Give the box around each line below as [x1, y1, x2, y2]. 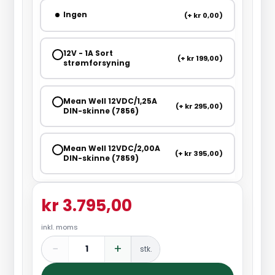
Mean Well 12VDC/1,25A [63, 95, 157, 106]
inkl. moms [41, 222, 79, 232]
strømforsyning [63, 58, 130, 69]
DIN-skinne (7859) [63, 153, 139, 164]
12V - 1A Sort [63, 48, 113, 59]
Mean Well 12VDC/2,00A [63, 143, 160, 154]
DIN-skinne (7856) [63, 105, 139, 116]
